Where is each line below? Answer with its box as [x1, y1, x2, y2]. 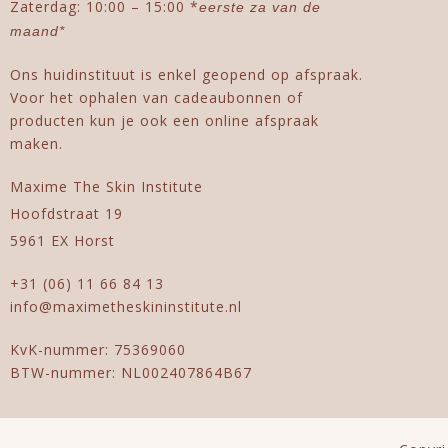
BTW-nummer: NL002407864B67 [10, 362, 252, 382]
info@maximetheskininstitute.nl [10, 296, 242, 316]
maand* [10, 22, 65, 39]
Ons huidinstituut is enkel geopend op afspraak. [10, 64, 363, 84]
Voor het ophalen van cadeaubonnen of [10, 87, 303, 107]
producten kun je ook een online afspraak [10, 110, 319, 130]
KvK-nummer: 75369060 [10, 339, 186, 359]
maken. [10, 133, 63, 153]
